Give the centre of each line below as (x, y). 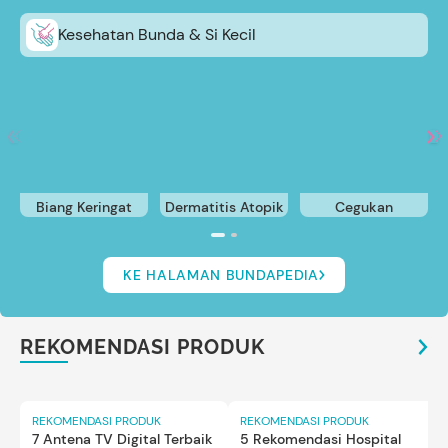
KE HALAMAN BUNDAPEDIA (221, 274)
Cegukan (364, 206)
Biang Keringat (84, 206)
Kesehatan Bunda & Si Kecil (157, 34)
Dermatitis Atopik (224, 206)
